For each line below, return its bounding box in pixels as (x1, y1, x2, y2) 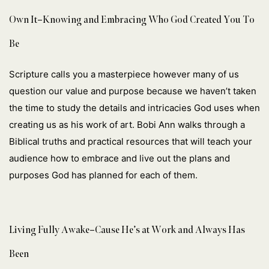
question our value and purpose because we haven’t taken (9, 85, 256, 97)
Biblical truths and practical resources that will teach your (9, 136, 252, 148)
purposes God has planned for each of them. (9, 169, 198, 181)
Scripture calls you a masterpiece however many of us (9, 68, 239, 80)
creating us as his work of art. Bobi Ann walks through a (9, 119, 245, 131)
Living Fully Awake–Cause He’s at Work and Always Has (9, 223, 245, 237)
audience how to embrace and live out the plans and (9, 153, 230, 165)
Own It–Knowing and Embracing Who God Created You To (9, 13, 255, 26)
